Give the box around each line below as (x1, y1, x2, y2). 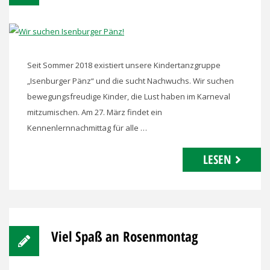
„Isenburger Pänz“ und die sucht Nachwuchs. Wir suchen (27, 75, 234, 87)
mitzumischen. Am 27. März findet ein (27, 107, 162, 118)
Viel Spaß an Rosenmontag (51, 227, 198, 246)
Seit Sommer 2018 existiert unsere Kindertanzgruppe (27, 60, 221, 71)
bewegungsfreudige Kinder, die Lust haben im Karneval (27, 91, 230, 102)
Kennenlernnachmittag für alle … (27, 122, 147, 134)
